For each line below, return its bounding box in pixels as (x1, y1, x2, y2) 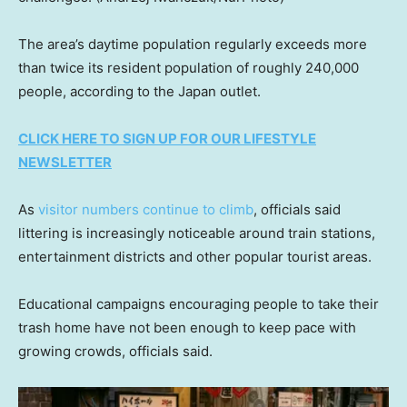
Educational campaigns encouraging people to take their (18, 295, 379, 313)
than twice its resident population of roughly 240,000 (18, 59, 359, 77)
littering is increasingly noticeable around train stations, (18, 224, 375, 243)
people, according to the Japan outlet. (18, 83, 261, 101)
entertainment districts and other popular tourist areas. (18, 248, 372, 266)
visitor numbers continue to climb (38, 201, 253, 219)
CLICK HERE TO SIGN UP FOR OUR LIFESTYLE (18, 130, 316, 148)
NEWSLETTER (18, 154, 112, 172)
